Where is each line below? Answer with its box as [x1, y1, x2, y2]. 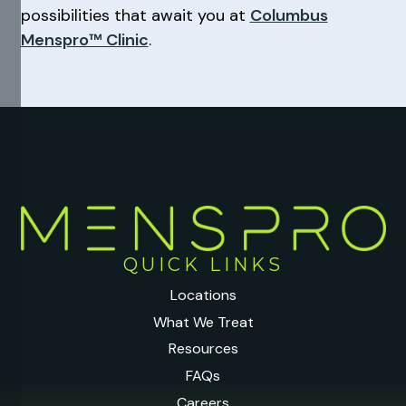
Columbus [249, 5, 328, 26]
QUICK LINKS [122, 253, 284, 275]
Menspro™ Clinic [20, 29, 149, 51]
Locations [169, 285, 237, 305]
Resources [168, 339, 238, 359]
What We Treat [152, 312, 254, 332]
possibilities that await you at [20, 5, 250, 26]
